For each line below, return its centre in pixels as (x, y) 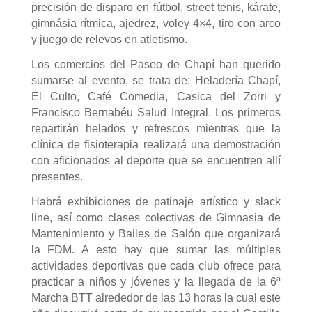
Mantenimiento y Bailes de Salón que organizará (156, 234)
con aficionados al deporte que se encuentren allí (156, 161)
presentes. (57, 177)
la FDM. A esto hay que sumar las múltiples (156, 250)
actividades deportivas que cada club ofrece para (156, 266)
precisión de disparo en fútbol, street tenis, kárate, (156, 7)
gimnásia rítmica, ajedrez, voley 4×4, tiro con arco (156, 23)
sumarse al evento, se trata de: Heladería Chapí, (156, 80)
